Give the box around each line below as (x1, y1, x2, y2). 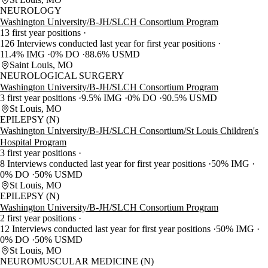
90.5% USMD (162, 93, 217, 103)
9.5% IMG (81, 93, 124, 103)
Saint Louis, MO (10, 60, 73, 71)
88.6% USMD (85, 49, 140, 60)
